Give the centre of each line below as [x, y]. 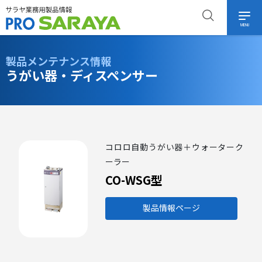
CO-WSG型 [134, 180]
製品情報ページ [171, 208]
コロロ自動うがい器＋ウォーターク [174, 147]
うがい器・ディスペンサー [82, 76]
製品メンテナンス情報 [58, 62]
